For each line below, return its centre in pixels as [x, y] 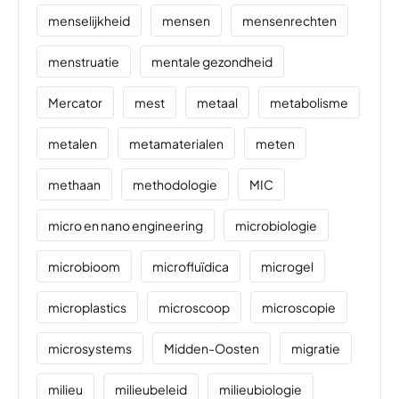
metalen [73, 143]
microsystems [90, 348]
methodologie [175, 184]
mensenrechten [289, 20]
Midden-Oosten [212, 348]
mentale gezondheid [212, 61]
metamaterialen [176, 143]
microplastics [87, 307]
